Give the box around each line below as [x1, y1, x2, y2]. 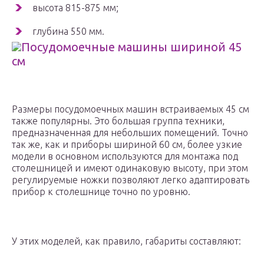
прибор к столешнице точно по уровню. [12, 186, 190, 197]
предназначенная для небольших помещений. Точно [12, 127, 248, 138]
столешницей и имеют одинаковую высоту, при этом [12, 163, 248, 174]
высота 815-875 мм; [32, 2, 118, 14]
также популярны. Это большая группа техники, [12, 115, 225, 127]
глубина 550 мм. [32, 26, 104, 37]
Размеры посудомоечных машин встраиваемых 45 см [12, 104, 249, 115]
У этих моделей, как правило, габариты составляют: [12, 236, 241, 247]
